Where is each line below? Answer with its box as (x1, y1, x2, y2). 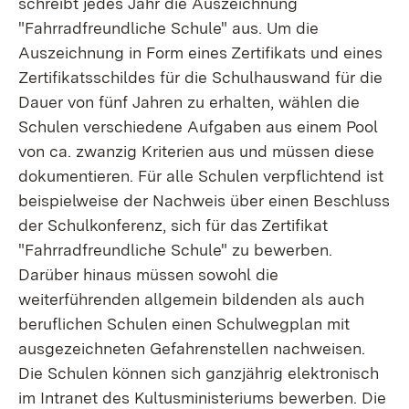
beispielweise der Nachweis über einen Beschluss (18, 191, 390, 210)
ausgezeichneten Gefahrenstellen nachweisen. (18, 339, 365, 358)
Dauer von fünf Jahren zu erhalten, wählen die (18, 92, 360, 111)
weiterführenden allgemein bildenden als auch (18, 289, 364, 309)
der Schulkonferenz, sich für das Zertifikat (18, 215, 328, 235)
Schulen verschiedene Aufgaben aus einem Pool (18, 117, 378, 136)
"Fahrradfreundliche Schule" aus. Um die (18, 18, 319, 37)
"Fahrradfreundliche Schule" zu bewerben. (18, 240, 332, 259)
